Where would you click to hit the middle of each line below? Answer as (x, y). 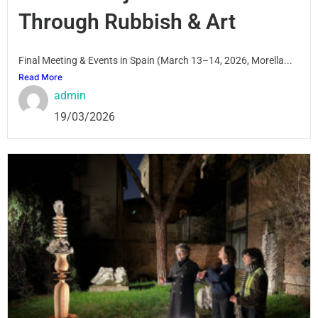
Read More (40, 77)
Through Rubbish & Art (127, 22)
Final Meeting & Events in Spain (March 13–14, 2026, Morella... (155, 61)
